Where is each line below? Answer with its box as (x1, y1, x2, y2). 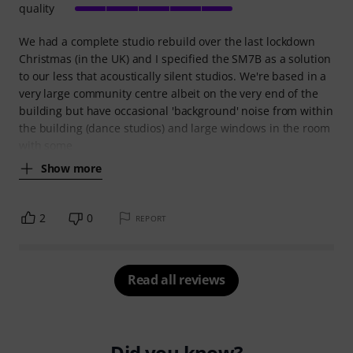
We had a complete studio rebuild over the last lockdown (19, 34, 315, 50)
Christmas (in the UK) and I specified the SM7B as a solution (19, 51, 331, 67)
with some (19, 138, 73, 154)
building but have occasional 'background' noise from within (19, 103, 333, 119)
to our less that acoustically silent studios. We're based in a (19, 69, 327, 84)
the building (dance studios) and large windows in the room (19, 121, 330, 136)
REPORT (135, 213, 167, 225)
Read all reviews (128, 271, 225, 289)
